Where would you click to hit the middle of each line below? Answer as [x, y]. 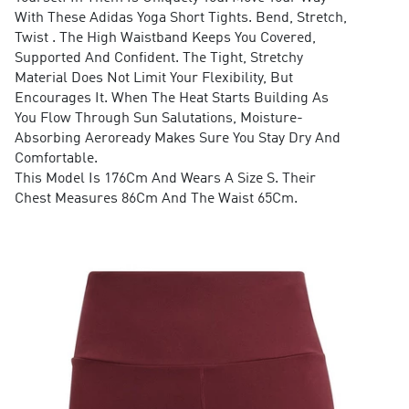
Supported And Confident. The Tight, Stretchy [158, 59]
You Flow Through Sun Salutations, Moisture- [158, 119]
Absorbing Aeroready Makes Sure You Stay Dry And [177, 139]
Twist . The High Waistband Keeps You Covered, [165, 39]
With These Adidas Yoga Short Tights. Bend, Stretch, [180, 19]
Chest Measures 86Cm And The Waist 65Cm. [156, 199]
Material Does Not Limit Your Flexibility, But [153, 79]
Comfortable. [56, 159]
